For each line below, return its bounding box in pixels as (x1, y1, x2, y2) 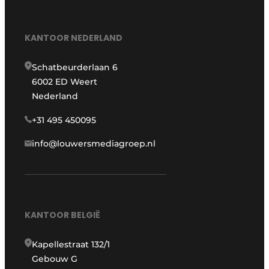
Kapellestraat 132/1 (32, 239, 110, 250)
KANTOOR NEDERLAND (25, 31, 123, 44)
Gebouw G (32, 253, 78, 265)
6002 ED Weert (32, 76, 98, 87)
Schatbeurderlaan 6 (32, 61, 118, 73)
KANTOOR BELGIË (25, 209, 101, 222)
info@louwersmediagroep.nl (32, 138, 156, 149)
